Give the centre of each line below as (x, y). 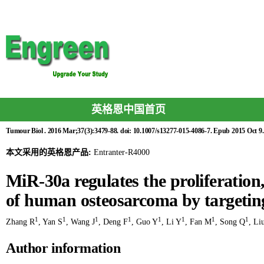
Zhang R (20, 222)
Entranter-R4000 (122, 152)
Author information (63, 248)
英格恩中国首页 (128, 110)
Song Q (232, 222)
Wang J (83, 222)
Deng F (115, 222)
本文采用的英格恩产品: (50, 152)
